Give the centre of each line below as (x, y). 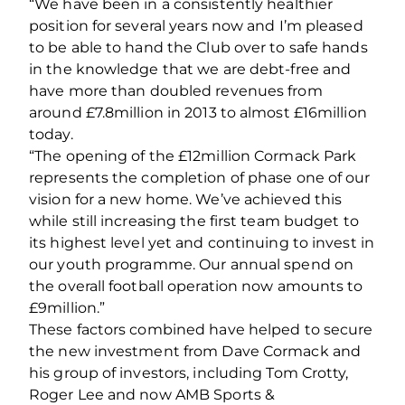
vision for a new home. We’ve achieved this (186, 199)
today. (51, 134)
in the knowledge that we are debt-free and (190, 69)
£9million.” (67, 307)
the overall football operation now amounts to (196, 286)
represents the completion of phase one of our (200, 177)
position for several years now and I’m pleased (196, 25)
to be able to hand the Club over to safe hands (198, 47)
